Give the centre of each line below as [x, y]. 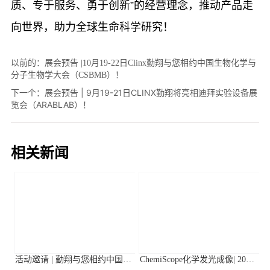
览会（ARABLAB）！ [51, 105]
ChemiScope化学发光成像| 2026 [197, 260]
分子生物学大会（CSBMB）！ [67, 75]
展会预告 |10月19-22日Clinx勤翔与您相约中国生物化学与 [151, 63]
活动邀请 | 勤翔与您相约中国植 [73, 260]
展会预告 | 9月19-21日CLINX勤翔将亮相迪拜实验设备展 [151, 93]
